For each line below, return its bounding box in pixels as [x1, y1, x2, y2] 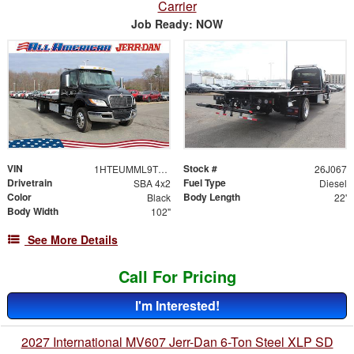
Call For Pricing [118, 265, 236, 288]
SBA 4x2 [133, 176, 171, 190]
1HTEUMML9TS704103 [157, 162, 168, 176]
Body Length [183, 190, 240, 205]
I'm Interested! [134, 296, 220, 315]
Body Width [7, 204, 58, 219]
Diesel [318, 176, 347, 190]
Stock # [183, 161, 217, 176]
